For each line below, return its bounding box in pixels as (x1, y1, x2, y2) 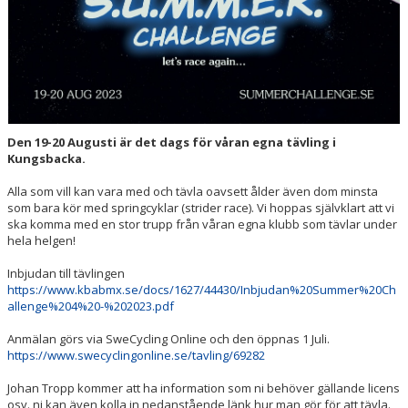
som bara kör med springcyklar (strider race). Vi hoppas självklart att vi (7, 199, 394, 217)
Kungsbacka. (7, 150, 86, 168)
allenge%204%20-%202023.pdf (7, 298, 174, 315)
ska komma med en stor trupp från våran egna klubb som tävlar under (7, 216, 397, 233)
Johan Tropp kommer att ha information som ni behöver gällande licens (7, 380, 400, 397)
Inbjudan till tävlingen (7, 265, 125, 282)
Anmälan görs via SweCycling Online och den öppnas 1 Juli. (7, 331, 330, 348)
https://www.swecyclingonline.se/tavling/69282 (7, 347, 265, 364)
